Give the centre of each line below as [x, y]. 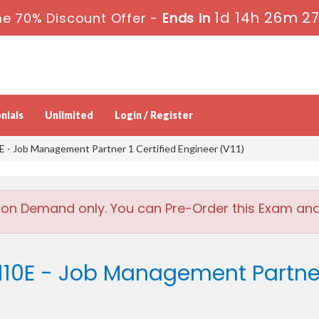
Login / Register [154, 115]
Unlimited [69, 115]
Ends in [186, 18]
